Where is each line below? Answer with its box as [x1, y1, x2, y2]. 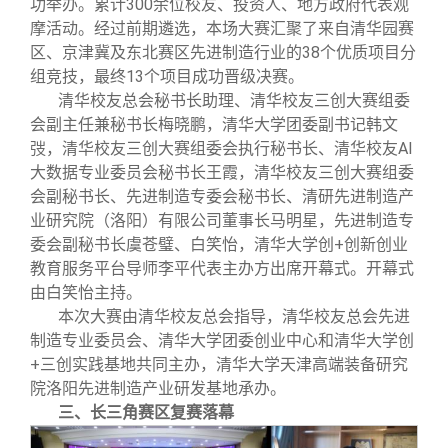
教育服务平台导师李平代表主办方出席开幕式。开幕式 [30, 259, 414, 279]
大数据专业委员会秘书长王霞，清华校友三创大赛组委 [30, 163, 414, 183]
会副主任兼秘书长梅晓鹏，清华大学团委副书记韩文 [30, 115, 398, 135]
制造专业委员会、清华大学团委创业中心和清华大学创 [30, 331, 414, 351]
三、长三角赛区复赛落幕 [58, 403, 234, 423]
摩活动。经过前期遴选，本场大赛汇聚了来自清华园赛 [30, 19, 414, 39]
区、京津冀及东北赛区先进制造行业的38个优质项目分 [30, 43, 416, 63]
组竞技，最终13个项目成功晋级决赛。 [30, 67, 304, 87]
